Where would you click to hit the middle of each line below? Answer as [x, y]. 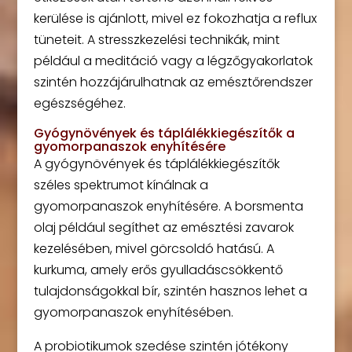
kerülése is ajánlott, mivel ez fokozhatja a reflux [175, 18]
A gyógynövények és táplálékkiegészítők [156, 164]
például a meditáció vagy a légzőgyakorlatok [173, 61]
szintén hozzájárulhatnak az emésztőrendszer [173, 82]
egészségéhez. [79, 103]
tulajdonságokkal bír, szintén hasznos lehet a [170, 291]
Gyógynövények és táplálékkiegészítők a [164, 133]
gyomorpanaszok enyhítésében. [133, 312]
